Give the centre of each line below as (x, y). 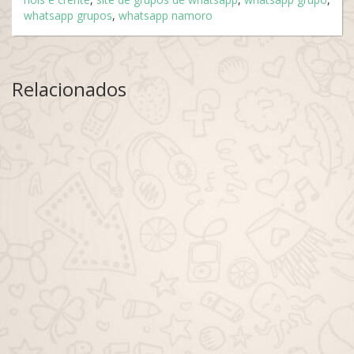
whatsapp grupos (68, 15)
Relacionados (69, 89)
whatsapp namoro (166, 15)
